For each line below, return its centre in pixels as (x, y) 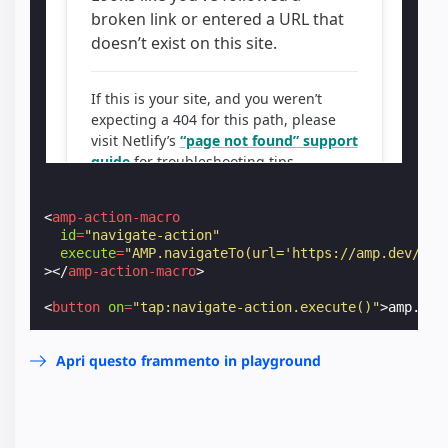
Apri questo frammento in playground (188, 360)
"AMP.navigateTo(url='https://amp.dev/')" (284, 252)
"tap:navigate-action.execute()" (256, 306)
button (76, 306)
